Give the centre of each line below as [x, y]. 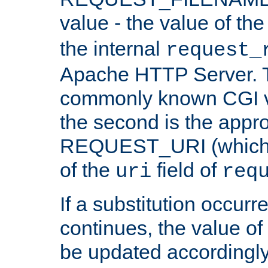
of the [88, 170]
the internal [113, 48]
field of [187, 170]
